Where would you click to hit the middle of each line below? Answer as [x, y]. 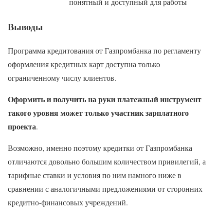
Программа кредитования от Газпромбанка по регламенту [104, 50]
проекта [22, 126]
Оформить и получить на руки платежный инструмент [105, 99]
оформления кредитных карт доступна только [84, 64]
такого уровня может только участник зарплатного [98, 113]
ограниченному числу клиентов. [62, 78]
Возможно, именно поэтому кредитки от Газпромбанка [100, 148]
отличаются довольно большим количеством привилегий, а [107, 161]
